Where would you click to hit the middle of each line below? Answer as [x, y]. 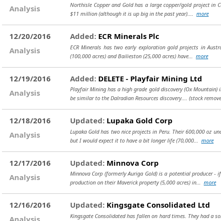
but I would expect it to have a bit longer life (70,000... [136, 140]
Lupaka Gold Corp [139, 120]
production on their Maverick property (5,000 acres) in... [137, 182]
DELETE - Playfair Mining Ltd [149, 78]
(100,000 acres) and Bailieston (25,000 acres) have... [133, 56]
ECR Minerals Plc [128, 36]
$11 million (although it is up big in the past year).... [133, 14]
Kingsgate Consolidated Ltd [157, 205]
